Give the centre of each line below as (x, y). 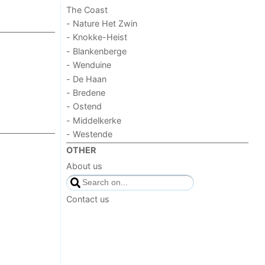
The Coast (87, 9)
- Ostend (84, 106)
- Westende (90, 134)
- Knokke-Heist (97, 37)
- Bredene (86, 92)
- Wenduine (89, 65)
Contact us (88, 199)
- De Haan (87, 79)
